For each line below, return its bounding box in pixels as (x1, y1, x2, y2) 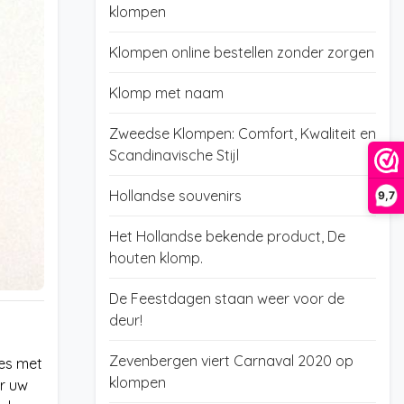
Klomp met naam (108, 84, 224, 102)
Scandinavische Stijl (108, 146, 239, 164)
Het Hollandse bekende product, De (108, 227, 345, 245)
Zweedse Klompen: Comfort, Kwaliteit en (108, 124, 376, 142)
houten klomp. (108, 249, 203, 267)
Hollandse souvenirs (108, 187, 242, 205)
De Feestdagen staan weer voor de (108, 289, 344, 308)
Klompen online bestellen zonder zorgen (108, 43, 374, 61)
